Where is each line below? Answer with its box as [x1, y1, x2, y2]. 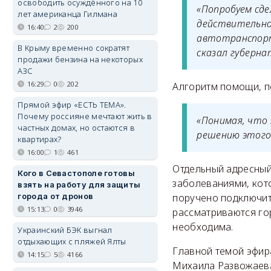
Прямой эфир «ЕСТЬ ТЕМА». [18, 99, 126, 110]
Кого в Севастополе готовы [18, 168, 135, 178]
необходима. [172, 220, 233, 234]
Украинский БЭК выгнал [18, 224, 113, 235]
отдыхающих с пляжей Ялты [18, 236, 126, 247]
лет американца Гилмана [18, 8, 118, 19]
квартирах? [18, 134, 62, 145]
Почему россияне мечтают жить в [18, 111, 152, 122]
